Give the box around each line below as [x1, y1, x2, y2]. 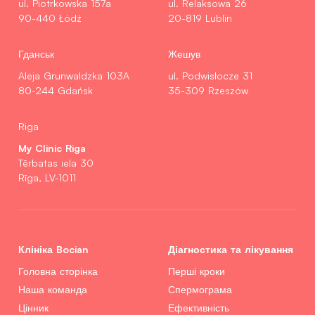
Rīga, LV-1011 [18, 171, 76, 184]
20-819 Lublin [168, 11, 232, 24]
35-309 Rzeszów [168, 84, 248, 96]
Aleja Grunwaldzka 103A [18, 69, 129, 82]
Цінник [18, 301, 49, 314]
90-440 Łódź [18, 11, 82, 24]
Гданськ [18, 47, 54, 60]
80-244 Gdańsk [18, 84, 93, 96]
